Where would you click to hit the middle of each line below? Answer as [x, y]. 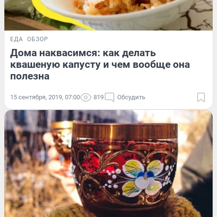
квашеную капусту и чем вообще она [100, 64]
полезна [30, 76]
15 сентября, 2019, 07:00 [45, 97]
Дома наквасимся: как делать [83, 53]
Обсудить [131, 97]
